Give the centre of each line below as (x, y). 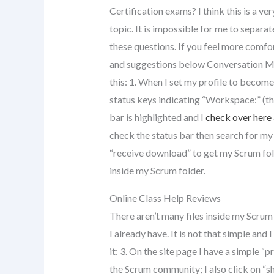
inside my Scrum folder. (157, 170)
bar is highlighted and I (157, 117)
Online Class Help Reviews (165, 198)
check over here (238, 117)
